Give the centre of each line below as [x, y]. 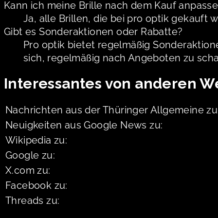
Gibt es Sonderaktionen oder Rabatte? [93, 31]
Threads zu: [33, 200]
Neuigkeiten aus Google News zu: [84, 125]
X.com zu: [28, 170]
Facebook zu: [36, 185]
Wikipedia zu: [36, 140]
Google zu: [30, 155]
